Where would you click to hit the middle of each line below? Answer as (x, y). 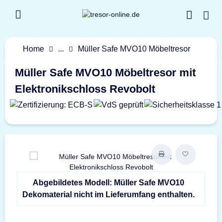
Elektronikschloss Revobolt (85, 89)
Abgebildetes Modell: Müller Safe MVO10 (108, 183)
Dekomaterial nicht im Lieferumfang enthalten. (108, 194)
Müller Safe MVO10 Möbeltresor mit (105, 73)
